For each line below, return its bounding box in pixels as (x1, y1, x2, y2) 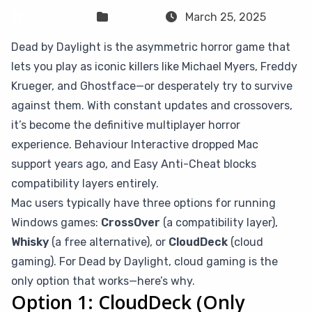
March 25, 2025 (182, 10, 266, 24)
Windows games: (11, 216, 101, 229)
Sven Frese (28, 10, 86, 24)
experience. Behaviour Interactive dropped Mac (11, 138, 258, 151)
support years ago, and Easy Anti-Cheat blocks (11, 157, 256, 171)
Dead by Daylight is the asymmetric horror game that (11, 40, 290, 54)
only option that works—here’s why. (11, 274, 195, 288)
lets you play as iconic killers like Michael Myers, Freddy (11, 60, 297, 73)
